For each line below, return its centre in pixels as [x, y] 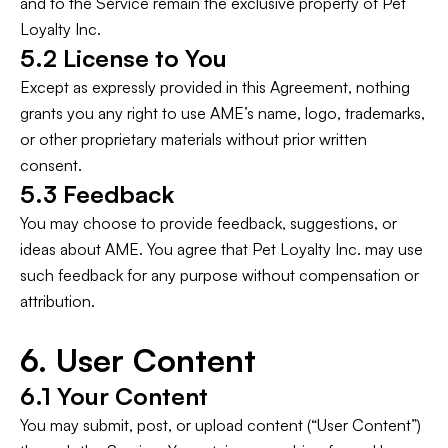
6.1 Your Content [114, 396]
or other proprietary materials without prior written [193, 139]
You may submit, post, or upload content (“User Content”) [220, 425]
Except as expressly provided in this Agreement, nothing [215, 87]
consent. [51, 165]
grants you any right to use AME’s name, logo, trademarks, [222, 113]
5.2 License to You [123, 58]
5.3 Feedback [97, 194]
